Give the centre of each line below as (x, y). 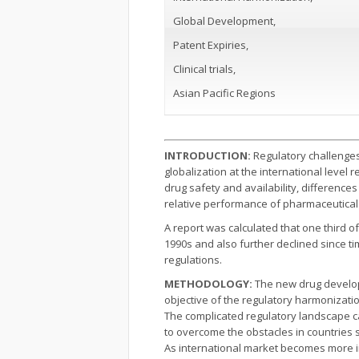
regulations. (193, 260)
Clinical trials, (204, 69)
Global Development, (224, 21)
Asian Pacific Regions (224, 93)
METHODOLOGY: (210, 284)
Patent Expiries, (211, 45)
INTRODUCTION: (209, 155)
